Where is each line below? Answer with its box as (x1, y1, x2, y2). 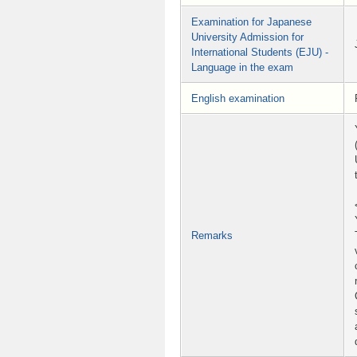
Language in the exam (191, 61, 293, 74)
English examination (191, 92, 284, 105)
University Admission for (191, 31, 304, 44)
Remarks (191, 229, 233, 242)
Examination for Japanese (191, 16, 312, 29)
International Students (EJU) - (191, 46, 328, 59)
